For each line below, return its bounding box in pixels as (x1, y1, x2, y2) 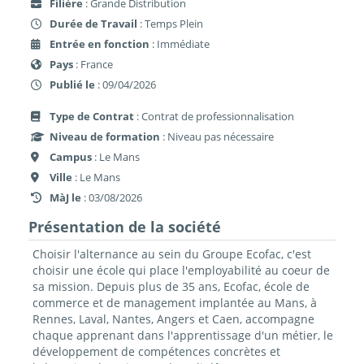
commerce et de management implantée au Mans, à (32, 295, 317, 311)
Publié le (50, 76, 95, 92)
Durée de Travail (50, 15, 137, 31)
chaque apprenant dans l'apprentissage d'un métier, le (32, 327, 333, 344)
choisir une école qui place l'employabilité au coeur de (32, 262, 330, 279)
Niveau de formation (50, 128, 160, 144)
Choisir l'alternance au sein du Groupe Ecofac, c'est (32, 246, 311, 262)
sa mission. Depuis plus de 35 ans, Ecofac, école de (32, 279, 310, 295)
